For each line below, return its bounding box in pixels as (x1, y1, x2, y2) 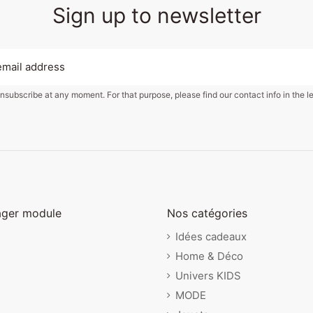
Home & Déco (175, 249, 243, 263)
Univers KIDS (175, 268, 241, 282)
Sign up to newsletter (52, 2, 261, 28)
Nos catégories (167, 206, 247, 221)
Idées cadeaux (175, 229, 247, 243)
